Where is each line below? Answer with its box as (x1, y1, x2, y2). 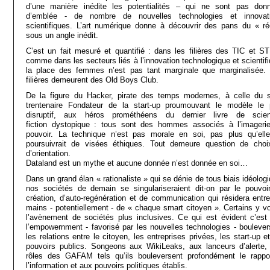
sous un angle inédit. (26, 31, 98, 40)
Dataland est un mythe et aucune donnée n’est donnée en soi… (26, 159, 250, 168)
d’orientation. (26, 149, 71, 158)
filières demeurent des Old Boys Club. (26, 75, 159, 84)
